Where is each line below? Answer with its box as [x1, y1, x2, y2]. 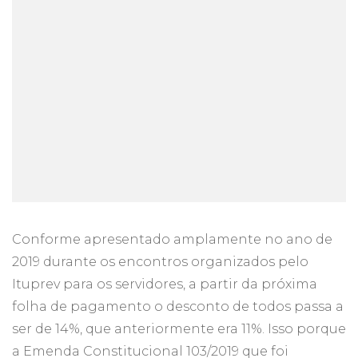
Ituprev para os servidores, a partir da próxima [12, 276, 317, 292]
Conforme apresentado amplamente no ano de [12, 232, 332, 248]
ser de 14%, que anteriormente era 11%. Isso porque [12, 321, 346, 337]
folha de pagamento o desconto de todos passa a [12, 299, 344, 315]
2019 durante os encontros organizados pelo [12, 254, 308, 270]
